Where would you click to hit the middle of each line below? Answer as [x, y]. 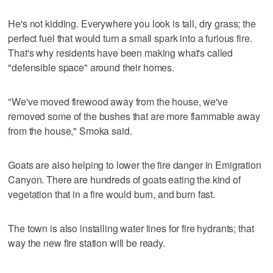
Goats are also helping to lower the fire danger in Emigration [135, 165]
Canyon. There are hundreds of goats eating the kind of [124, 179]
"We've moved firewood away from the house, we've [118, 101]
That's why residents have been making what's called [121, 52]
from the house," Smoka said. [70, 130]
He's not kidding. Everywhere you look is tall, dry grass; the [132, 23]
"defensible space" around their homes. [91, 67]
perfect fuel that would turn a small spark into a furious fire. [130, 38]
